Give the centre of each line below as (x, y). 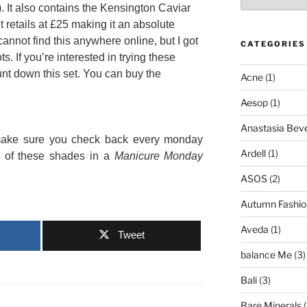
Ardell (253, 153)
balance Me (266, 255)
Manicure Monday (159, 156)
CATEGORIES (273, 44)
